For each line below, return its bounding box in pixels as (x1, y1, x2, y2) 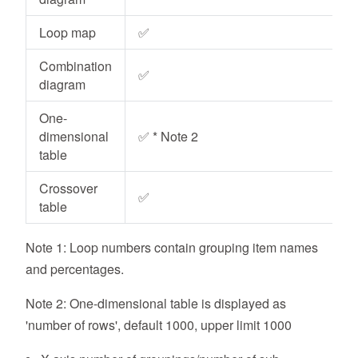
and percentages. (26, 260, 124, 279)
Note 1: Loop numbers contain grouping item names (26, 238, 318, 257)
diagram (39, 75, 86, 94)
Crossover (39, 179, 97, 198)
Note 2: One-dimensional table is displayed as (26, 294, 286, 313)
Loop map (39, 23, 96, 42)
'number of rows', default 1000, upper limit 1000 (26, 316, 292, 335)
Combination (39, 57, 112, 76)
